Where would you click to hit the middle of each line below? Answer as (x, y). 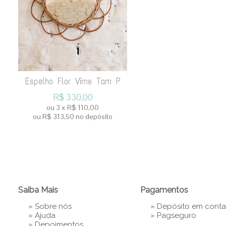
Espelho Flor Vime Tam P (73, 81)
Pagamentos (164, 190)
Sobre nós (53, 206)
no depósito (94, 117)
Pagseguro (177, 215)
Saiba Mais (38, 190)
